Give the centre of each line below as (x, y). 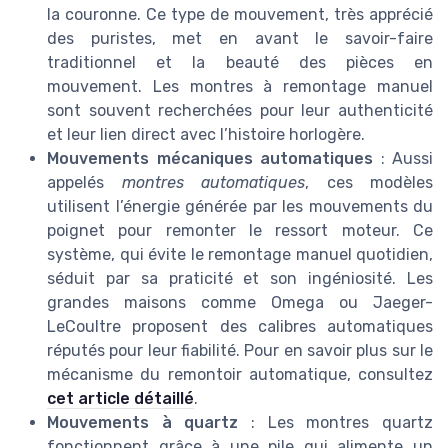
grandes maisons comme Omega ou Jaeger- (240, 303)
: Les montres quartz (336, 423)
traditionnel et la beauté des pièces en (240, 63)
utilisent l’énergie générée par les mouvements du (240, 207)
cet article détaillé (120, 399)
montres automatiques (213, 183)
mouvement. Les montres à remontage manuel (240, 87)
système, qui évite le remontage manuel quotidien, (240, 255)
